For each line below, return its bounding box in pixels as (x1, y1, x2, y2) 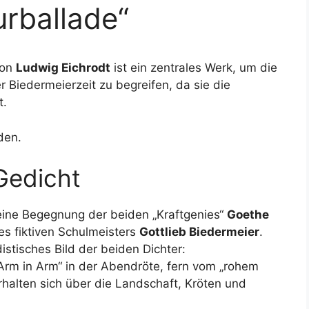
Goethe (227, 208, 269, 221)
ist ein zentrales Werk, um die (110, 61, 277, 74)
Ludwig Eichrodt (16, 61, 110, 74)
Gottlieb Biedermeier (139, 225, 259, 239)
